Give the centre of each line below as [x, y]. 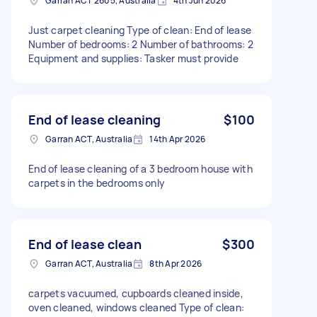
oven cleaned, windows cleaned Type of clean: [136, 307]
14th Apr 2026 [178, 139]
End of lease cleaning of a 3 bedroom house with [140, 168]
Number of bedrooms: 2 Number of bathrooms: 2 [141, 44]
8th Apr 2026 [176, 263]
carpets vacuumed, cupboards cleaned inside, [136, 293]
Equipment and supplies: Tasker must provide [133, 58]
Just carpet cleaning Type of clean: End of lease [140, 30]
